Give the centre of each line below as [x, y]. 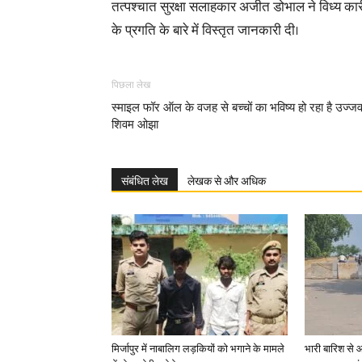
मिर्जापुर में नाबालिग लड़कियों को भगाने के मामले [198, 348]
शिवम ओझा [135, 124]
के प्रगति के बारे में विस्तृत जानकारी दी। [205, 30]
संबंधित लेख [145, 181]
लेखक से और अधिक [227, 181]
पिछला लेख [131, 84]
